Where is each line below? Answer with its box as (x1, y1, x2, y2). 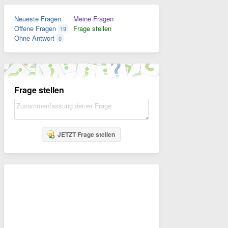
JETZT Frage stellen (58, 130, 115, 139)
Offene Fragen (14, 23, 56, 33)
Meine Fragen (73, 14, 113, 23)
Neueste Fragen (14, 14, 61, 23)
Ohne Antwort (14, 33, 54, 43)
